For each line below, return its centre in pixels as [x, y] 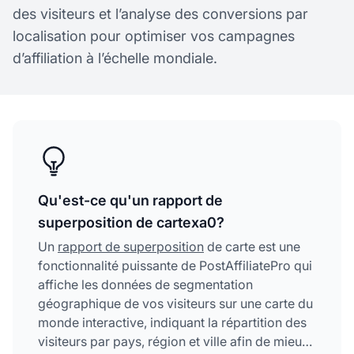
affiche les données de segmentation [145, 284]
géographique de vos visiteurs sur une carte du [175, 303]
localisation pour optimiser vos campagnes [154, 36]
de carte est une [252, 246]
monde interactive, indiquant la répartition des [172, 322]
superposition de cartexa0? [131, 222]
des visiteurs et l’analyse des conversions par [160, 13]
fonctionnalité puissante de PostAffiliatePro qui [175, 265]
